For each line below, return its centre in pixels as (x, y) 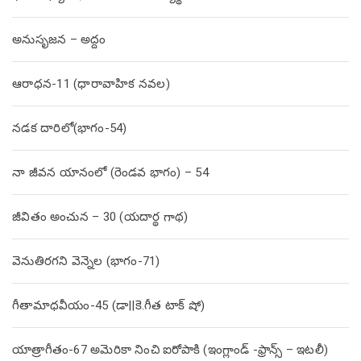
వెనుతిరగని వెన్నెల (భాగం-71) (86, 261)
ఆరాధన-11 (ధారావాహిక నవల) (91, 84)
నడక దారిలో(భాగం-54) (70, 129)
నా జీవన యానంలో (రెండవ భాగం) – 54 (110, 173)
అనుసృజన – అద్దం (59, 40)
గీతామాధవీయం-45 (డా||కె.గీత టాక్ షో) (108, 306)
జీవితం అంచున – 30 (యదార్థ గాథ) (100, 217)
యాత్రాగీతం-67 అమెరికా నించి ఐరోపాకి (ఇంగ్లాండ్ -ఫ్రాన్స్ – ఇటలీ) (170, 350)
